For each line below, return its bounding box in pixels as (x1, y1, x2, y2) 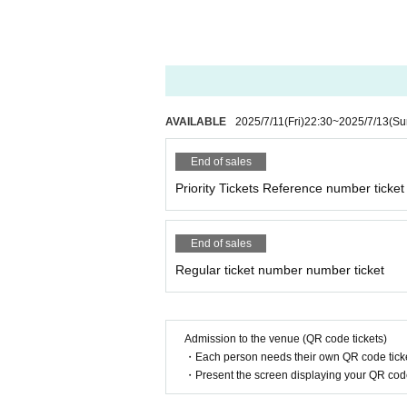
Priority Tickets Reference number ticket (175, 181, 404, 195)
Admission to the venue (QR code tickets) (184, 333, 387, 345)
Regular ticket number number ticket (175, 263, 384, 277)
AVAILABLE (165, 115, 226, 128)
